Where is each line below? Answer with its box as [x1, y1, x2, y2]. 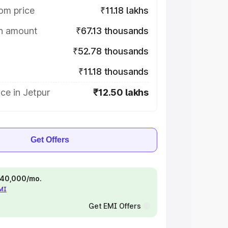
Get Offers [31, 135, 69, 144]
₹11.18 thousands [78, 66, 149, 77]
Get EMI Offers [88, 202, 141, 210]
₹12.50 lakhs [93, 87, 149, 98]
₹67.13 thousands [75, 25, 149, 36]
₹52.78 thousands [72, 46, 149, 56]
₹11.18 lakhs [100, 5, 149, 16]
